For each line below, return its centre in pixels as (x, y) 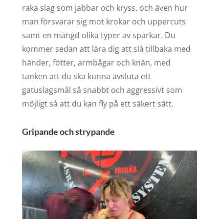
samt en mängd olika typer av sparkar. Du (99, 35)
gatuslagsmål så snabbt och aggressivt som (102, 90)
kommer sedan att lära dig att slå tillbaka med (106, 49)
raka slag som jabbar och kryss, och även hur (105, 8)
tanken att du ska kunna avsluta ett (86, 76)
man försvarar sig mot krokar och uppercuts (104, 22)
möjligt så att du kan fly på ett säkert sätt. (98, 104)
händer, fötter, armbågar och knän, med (96, 63)
